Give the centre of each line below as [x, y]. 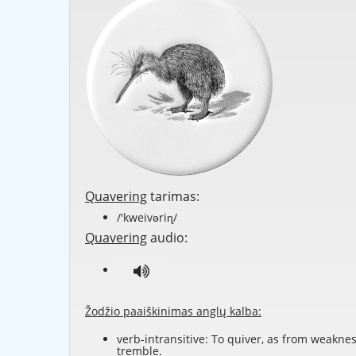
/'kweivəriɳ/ [147, 218]
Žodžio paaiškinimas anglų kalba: [173, 311]
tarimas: [173, 197]
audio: [167, 238]
